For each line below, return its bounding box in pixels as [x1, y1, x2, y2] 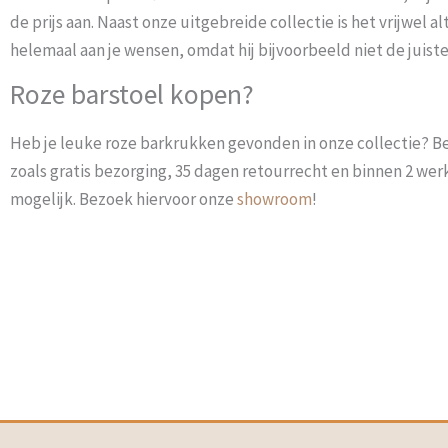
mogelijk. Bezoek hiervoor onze [10, 187, 237, 210]
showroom [237, 187, 312, 210]
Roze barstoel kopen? [10, 77, 254, 113]
